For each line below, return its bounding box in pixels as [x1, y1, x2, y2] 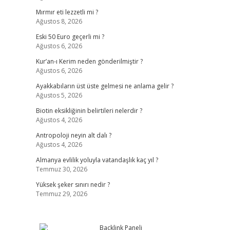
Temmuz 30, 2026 [35, 165, 87, 174]
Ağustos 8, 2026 [35, 17, 82, 26]
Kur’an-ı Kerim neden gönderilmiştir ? [35, 57, 143, 66]
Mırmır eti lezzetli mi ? [35, 8, 98, 16]
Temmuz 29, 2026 [35, 189, 87, 198]
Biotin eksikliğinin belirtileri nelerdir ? [35, 106, 142, 115]
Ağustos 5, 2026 [35, 91, 82, 100]
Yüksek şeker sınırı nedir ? [35, 180, 110, 189]
